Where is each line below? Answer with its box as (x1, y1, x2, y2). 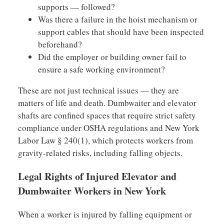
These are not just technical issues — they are (17, 84, 179, 96)
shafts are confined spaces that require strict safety (17, 109, 196, 121)
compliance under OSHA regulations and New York (17, 122, 199, 134)
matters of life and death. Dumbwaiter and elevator (17, 97, 196, 109)
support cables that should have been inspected (37, 26, 204, 38)
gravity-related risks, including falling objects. (17, 147, 182, 159)
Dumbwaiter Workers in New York (17, 183, 166, 198)
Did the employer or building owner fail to (37, 51, 186, 63)
